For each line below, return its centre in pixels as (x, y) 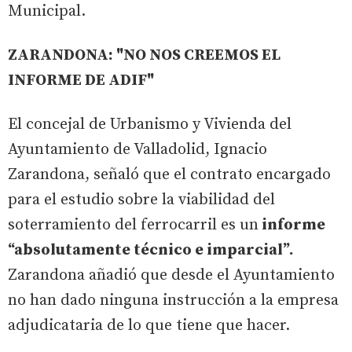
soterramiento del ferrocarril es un (133, 225)
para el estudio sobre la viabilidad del (141, 200)
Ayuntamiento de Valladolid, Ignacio (137, 149)
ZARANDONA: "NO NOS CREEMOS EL (144, 55)
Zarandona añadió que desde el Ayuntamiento (171, 275)
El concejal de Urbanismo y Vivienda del (150, 124)
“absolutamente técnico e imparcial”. (151, 250)
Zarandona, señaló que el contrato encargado (169, 174)
